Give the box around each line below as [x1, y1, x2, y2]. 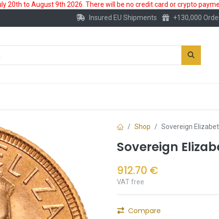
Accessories [146, 91, 190, 101]
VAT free [117, 178, 144, 186]
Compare [128, 206, 161, 216]
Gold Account [67, 91, 118, 101]
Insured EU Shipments [88, 14, 157, 22]
